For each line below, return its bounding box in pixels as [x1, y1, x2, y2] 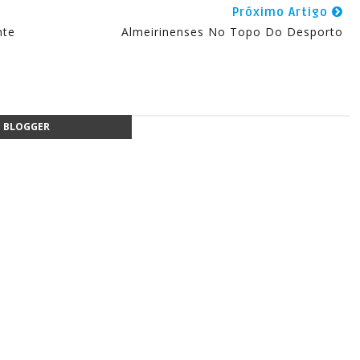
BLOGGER [2, 120, 50, 133]
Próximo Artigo [231, 5, 332, 19]
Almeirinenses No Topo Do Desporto [121, 24, 343, 39]
